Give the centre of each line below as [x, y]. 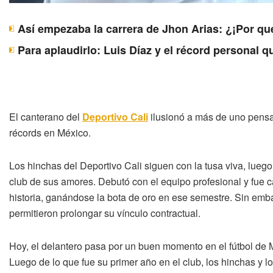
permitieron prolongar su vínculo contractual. [105, 213]
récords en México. [50, 132]
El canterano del [46, 116]
